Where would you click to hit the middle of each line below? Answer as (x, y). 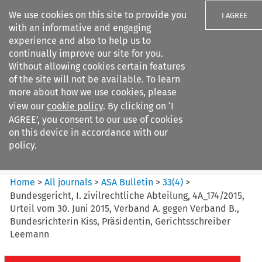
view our (28, 106)
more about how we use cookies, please (93, 92)
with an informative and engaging (80, 28)
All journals (70, 182)
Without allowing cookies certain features (97, 66)
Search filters (107, 81)
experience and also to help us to (80, 41)
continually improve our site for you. (86, 54)
